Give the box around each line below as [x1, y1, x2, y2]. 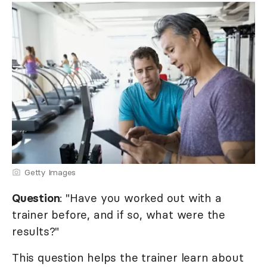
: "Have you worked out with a [60, 191, 222, 206]
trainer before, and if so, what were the [12, 207, 225, 222]
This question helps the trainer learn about [12, 250, 244, 265]
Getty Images [24, 167, 76, 178]
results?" [12, 224, 60, 239]
